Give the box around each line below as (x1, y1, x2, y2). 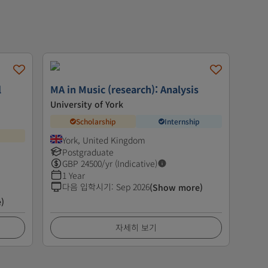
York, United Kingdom (62, 133, 145, 146)
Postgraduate (62, 145, 114, 158)
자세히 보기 (115, 221, 157, 233)
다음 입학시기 (62, 180, 111, 193)
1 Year (62, 169, 85, 181)
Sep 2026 (115, 180, 150, 193)
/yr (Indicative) (101, 157, 157, 169)
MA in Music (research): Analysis (50, 81, 199, 96)
